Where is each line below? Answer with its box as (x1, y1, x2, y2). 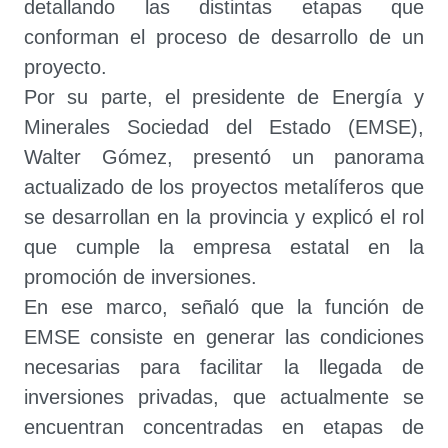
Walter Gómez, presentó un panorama (24, 146, 424, 168)
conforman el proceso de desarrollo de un (24, 26, 424, 48)
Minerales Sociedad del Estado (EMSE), (24, 116, 424, 138)
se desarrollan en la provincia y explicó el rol (24, 206, 424, 228)
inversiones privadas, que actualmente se (24, 386, 424, 408)
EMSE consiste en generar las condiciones (24, 326, 424, 348)
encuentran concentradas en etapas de (24, 416, 424, 438)
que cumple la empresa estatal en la (24, 236, 424, 258)
